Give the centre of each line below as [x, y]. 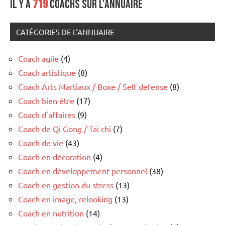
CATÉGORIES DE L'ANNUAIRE [65, 32]
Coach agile [38, 59]
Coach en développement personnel [83, 171]
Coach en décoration [54, 157]
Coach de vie [41, 143]
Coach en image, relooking [65, 199]
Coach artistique [47, 73]
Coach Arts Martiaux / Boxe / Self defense [93, 87]
